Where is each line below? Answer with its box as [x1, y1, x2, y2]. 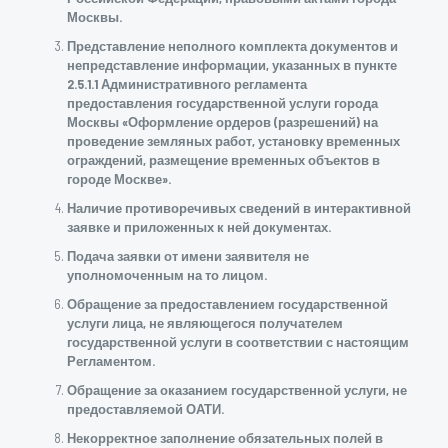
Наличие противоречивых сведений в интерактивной [66, 200, 411, 216]
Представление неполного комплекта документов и [66, 38, 398, 54]
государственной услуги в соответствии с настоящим [66, 334, 409, 350]
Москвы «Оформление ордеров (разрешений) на [66, 114, 378, 130]
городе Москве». [66, 171, 171, 187]
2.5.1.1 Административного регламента [66, 76, 307, 92]
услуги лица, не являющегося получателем [66, 315, 343, 331]
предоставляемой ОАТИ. [66, 401, 224, 417]
